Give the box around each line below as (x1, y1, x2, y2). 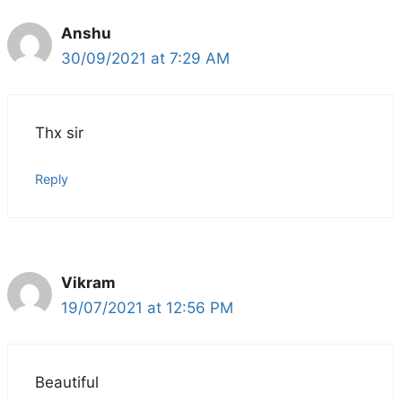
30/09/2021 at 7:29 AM (61, 48, 230, 67)
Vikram (61, 273, 116, 292)
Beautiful (35, 373, 99, 392)
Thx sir (35, 124, 83, 143)
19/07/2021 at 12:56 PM (61, 298, 233, 317)
